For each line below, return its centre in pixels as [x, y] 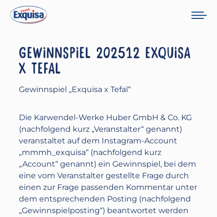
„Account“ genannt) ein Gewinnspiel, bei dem [108, 164]
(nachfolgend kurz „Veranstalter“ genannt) [101, 129]
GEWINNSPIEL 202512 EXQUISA [105, 53]
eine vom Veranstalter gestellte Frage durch [104, 176]
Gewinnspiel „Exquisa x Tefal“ [75, 89]
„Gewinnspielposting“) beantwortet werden [104, 210]
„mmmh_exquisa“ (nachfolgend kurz [90, 152]
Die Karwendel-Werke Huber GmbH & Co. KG [106, 117]
